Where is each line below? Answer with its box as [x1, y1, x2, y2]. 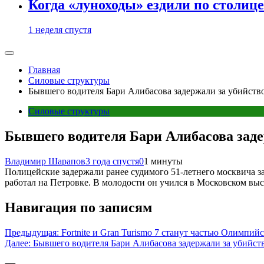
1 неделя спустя [28, 25, 91, 35]
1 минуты [144, 156, 183, 167]
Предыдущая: [5, 227, 59, 237]
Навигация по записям [5, 200, 152, 216]
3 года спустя [85, 156, 139, 167]
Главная [28, 65, 60, 75]
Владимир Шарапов [5, 156, 85, 167]
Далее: [5, 238, 31, 248]
